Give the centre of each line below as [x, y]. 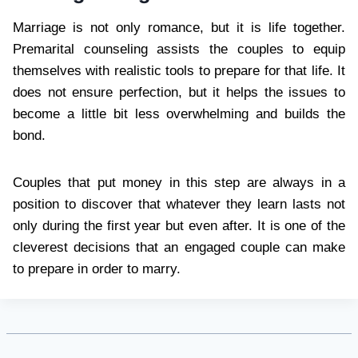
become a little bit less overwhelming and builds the [179, 114]
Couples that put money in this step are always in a [179, 183]
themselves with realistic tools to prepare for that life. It [179, 71]
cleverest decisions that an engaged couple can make [179, 248]
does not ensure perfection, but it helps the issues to [179, 93]
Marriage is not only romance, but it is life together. [179, 28]
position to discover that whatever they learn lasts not [179, 205]
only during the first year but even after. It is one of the [179, 226]
